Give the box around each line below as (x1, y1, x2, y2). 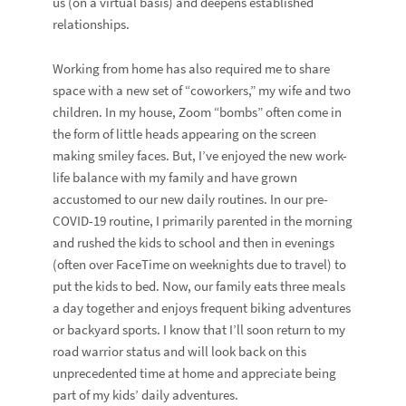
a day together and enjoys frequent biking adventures (53, 299, 352, 317)
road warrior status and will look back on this (53, 343, 307, 361)
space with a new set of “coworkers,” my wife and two (53, 82, 352, 100)
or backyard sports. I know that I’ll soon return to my (53, 321, 346, 339)
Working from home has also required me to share (53, 60, 331, 78)
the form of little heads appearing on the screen (53, 125, 317, 143)
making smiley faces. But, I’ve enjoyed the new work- (53, 147, 348, 165)
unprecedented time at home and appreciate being (53, 364, 337, 382)
